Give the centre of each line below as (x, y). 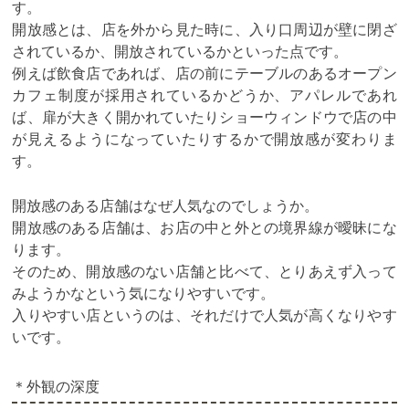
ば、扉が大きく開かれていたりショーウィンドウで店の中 (204, 116)
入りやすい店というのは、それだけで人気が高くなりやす (204, 315)
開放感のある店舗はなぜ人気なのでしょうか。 (166, 205)
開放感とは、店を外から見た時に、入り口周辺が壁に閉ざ (204, 29)
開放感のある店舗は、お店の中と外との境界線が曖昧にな (204, 227)
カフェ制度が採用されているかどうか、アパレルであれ (204, 94)
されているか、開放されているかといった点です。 (180, 51)
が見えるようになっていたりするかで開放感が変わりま (204, 138)
